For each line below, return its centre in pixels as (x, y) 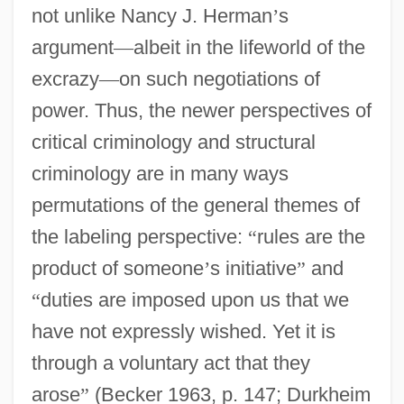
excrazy (65, 78)
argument (72, 47)
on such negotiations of (219, 78)
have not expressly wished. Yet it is (183, 331)
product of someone (117, 268)
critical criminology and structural (173, 142)
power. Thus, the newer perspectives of (201, 110)
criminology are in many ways (160, 173)
